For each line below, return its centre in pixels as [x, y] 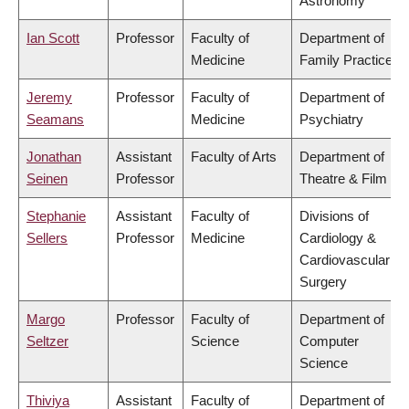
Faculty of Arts [234, 157]
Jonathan [54, 157]
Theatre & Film [343, 179]
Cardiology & [338, 238]
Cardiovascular [345, 260]
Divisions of [334, 216]
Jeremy [49, 98]
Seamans [55, 120]
